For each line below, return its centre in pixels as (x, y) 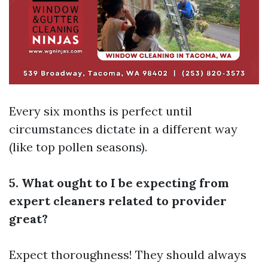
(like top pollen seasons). (78, 147)
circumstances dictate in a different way (123, 129)
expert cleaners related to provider (118, 200)
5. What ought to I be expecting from (119, 182)
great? (28, 218)
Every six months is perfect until (100, 111)
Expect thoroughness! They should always (128, 254)
